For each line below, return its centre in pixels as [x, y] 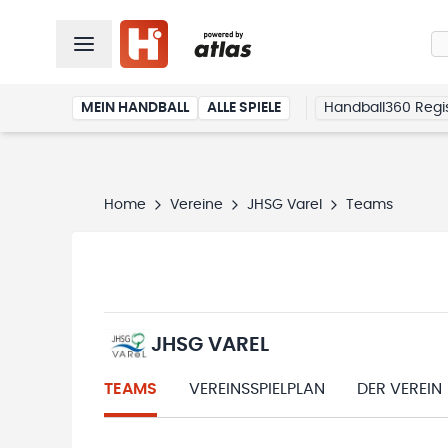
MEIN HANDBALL [135, 108]
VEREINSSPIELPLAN [257, 389]
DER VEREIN [399, 389]
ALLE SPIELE [244, 108]
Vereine [196, 205]
